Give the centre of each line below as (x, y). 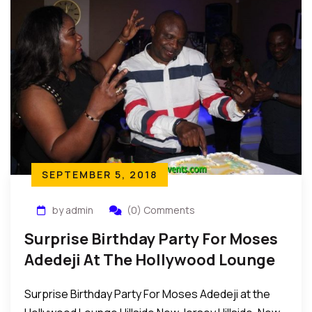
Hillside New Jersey (97, 281)
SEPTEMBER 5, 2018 (100, 174)
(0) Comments (161, 210)
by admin (73, 210)
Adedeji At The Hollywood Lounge (150, 260)
